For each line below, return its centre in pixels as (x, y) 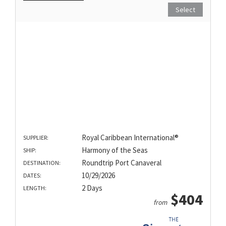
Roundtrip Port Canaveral (121, 163)
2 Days (92, 188)
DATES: (32, 176)
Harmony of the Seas (115, 150)
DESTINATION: (42, 163)
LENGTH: (35, 188)
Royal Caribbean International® (130, 138)
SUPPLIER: (36, 138)
